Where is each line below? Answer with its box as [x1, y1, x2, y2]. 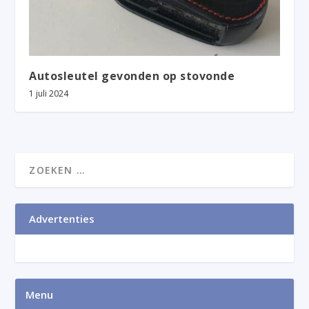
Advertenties [29, 212, 95, 226]
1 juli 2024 [29, 88, 69, 100]
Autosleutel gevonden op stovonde [29, 68, 235, 84]
